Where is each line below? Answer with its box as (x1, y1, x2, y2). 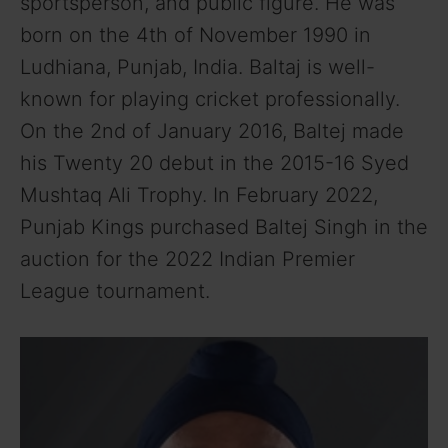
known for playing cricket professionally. (20, 86, 400, 111)
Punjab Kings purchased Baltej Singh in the (20, 214, 428, 239)
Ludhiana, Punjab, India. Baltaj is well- (20, 54, 375, 79)
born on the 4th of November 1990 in (20, 22, 371, 47)
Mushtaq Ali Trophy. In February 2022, (20, 182, 378, 207)
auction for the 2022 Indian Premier (20, 246, 355, 271)
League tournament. (20, 278, 210, 303)
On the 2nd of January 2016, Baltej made (20, 118, 404, 143)
